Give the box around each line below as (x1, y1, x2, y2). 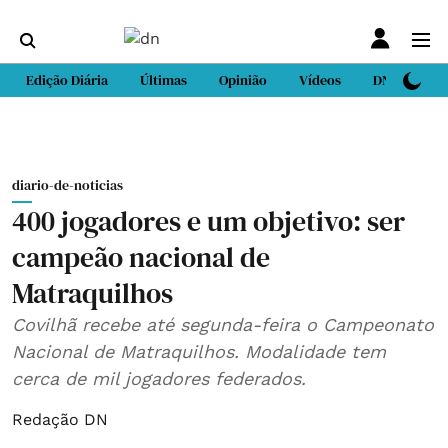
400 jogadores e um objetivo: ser (12, 202, 405, 240)
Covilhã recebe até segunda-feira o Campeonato (12, 314, 434, 335)
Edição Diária (26, 70, 108, 90)
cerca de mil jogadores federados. (12, 368, 306, 389)
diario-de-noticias (12, 175, 123, 195)
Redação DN (12, 410, 108, 429)
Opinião (219, 70, 267, 90)
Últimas (140, 70, 187, 90)
